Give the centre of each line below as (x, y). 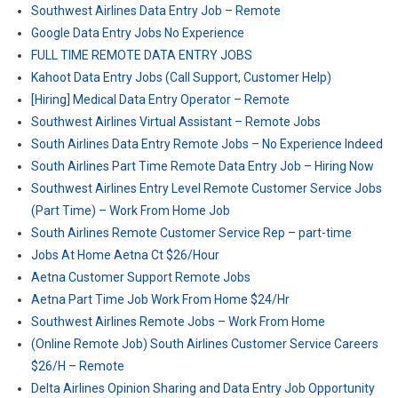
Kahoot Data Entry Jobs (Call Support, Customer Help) (181, 77)
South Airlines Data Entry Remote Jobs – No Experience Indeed (207, 144)
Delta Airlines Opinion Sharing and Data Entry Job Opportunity (203, 388)
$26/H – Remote (78, 366)
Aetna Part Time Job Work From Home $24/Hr (160, 299)
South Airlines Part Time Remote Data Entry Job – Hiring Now (203, 166)
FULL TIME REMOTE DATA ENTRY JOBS (142, 55)
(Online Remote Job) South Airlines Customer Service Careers (205, 344)
